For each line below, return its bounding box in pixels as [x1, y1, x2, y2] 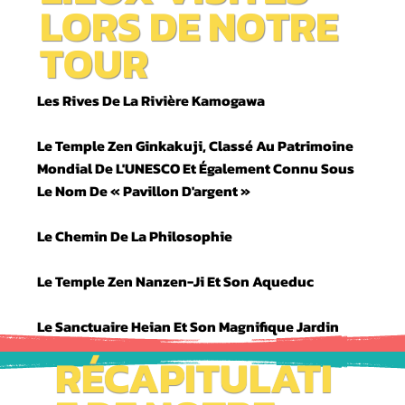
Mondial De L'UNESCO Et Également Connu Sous [37, 156, 355, 179]
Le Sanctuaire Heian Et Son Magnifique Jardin [37, 315, 340, 337]
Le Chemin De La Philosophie [37, 224, 233, 247]
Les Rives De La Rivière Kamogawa [37, 89, 266, 111]
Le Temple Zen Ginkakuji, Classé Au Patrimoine [37, 134, 354, 156]
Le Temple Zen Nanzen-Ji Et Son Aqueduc [37, 269, 315, 292]
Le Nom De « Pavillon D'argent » [37, 179, 251, 202]
